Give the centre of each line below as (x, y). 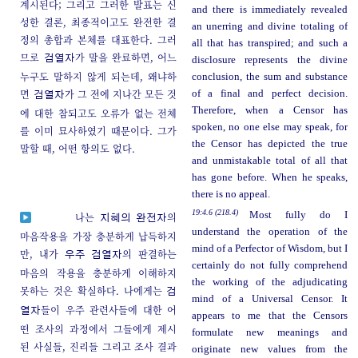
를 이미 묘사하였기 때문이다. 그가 (99, 131)
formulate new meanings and (270, 332)
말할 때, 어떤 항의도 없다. (78, 149)
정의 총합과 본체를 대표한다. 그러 (99, 40)
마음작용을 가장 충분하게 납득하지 (99, 236)
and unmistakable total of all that (270, 161)
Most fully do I (298, 215)
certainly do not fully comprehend (270, 265)
